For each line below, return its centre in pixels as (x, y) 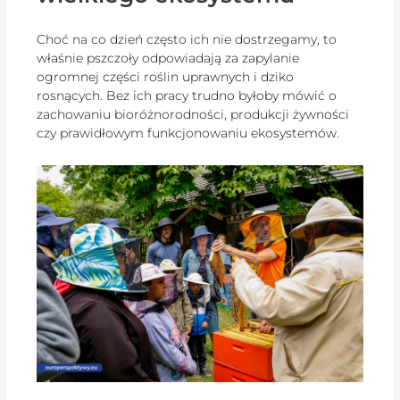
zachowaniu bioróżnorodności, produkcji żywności (193, 115)
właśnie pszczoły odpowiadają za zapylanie (168, 58)
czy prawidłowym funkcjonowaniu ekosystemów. (188, 133)
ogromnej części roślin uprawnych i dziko (166, 77)
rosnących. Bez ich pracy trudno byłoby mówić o (187, 96)
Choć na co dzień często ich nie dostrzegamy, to (187, 40)
